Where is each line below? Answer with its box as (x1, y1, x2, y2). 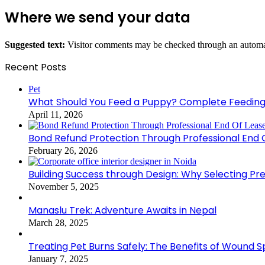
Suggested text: (5, 40, 67, 50)
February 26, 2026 (28, 146, 98, 156)
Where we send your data (5, 8, 190, 28)
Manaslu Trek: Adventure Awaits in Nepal (28, 203, 216, 218)
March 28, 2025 (28, 218, 88, 228)
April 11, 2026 (28, 109, 83, 120)
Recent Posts (5, 60, 66, 75)
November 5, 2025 (28, 182, 99, 192)
